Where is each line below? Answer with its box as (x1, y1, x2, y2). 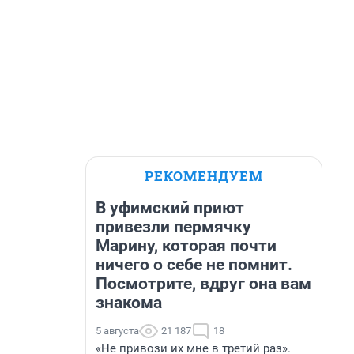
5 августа (96, 325, 139, 337)
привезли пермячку (96, 217, 251, 236)
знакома (96, 293, 162, 312)
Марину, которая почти (96, 236, 277, 255)
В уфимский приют (96, 198, 244, 217)
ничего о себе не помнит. (96, 255, 292, 274)
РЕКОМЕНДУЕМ (145, 167, 263, 185)
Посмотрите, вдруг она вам (96, 274, 311, 293)
